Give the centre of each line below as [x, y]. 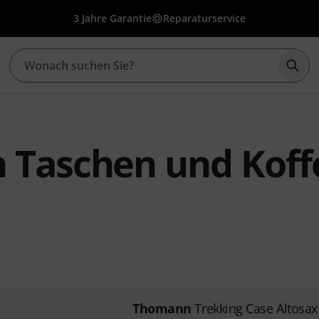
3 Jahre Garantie [113, 18]
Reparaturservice [204, 18]
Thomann [162, 308]
